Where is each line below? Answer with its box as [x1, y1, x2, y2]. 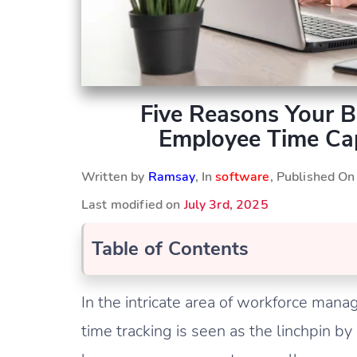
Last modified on [81, 195, 184, 214]
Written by [81, 167, 148, 186]
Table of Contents [92, 235, 249, 261]
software [215, 167, 270, 186]
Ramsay [147, 167, 195, 186]
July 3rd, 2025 [183, 195, 269, 214]
